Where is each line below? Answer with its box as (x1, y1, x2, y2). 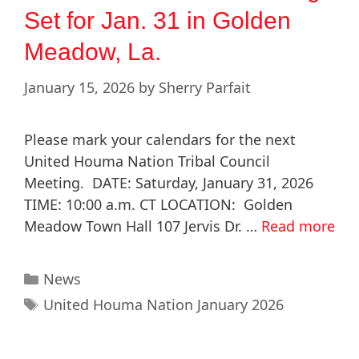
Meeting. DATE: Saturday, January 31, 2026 (24, 173, 313, 193)
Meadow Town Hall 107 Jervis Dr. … (24, 216, 261, 236)
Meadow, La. (24, 38, 161, 66)
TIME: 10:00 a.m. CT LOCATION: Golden (24, 195, 292, 215)
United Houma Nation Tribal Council (24, 151, 270, 171)
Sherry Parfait (159, 78, 251, 98)
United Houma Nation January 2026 (42, 295, 284, 315)
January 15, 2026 (24, 78, 135, 98)
